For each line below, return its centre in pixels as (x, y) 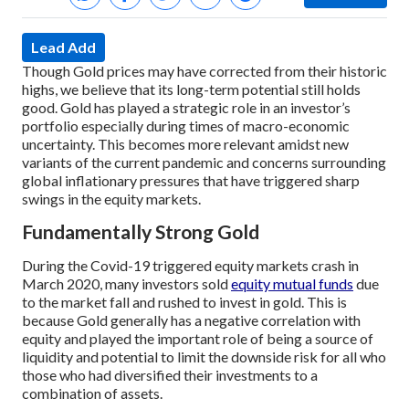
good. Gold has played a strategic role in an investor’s (186, 107)
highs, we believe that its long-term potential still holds (191, 89)
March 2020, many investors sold (126, 283)
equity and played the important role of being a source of (198, 338)
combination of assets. (92, 393)
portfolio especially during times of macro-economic (186, 126)
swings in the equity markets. (111, 199)
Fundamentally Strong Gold (141, 231)
